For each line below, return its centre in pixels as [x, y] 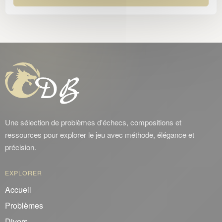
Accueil [18, 189]
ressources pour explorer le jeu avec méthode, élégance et [100, 134]
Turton [34, 104]
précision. [21, 147]
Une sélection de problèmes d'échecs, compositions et [93, 122]
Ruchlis [36, 22]
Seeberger [42, 63]
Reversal [39, 43]
